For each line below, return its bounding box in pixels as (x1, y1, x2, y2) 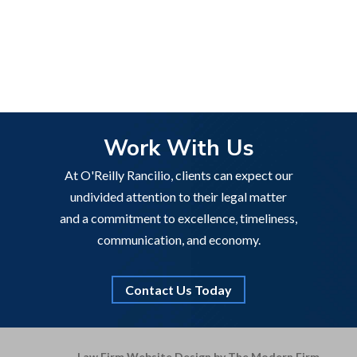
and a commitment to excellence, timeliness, (60, 210, 297, 226)
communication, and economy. (96, 232, 261, 247)
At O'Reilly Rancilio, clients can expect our (64, 167, 293, 182)
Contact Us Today (125, 282, 232, 297)
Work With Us (103, 133, 254, 163)
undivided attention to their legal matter (70, 189, 287, 204)
